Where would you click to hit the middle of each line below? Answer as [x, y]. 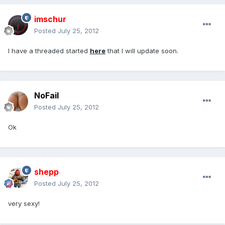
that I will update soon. [142, 51]
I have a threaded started [49, 51]
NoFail [46, 96]
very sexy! [24, 204]
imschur [50, 19]
